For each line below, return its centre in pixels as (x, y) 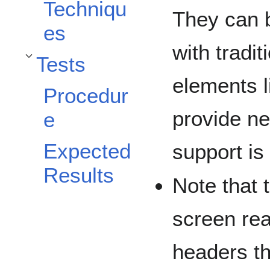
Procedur (86, 96)
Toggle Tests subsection (61, 63)
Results (79, 175)
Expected (87, 151)
